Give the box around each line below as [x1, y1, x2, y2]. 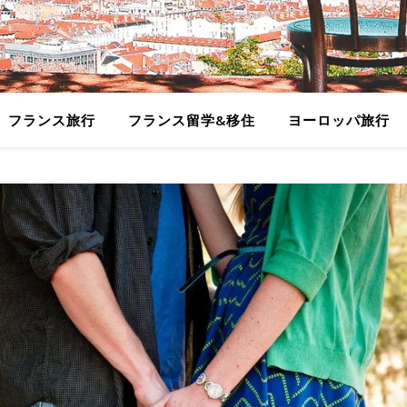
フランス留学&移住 [128, 111, 255, 129]
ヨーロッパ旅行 [288, 111, 390, 129]
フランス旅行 [8, 111, 95, 129]
